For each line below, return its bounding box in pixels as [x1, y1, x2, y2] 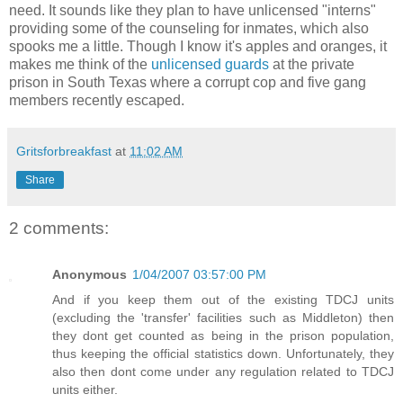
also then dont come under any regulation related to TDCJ [52, 364, 394, 380]
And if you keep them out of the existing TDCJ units [52, 292, 394, 308]
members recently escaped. [9, 92, 184, 108]
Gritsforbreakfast [16, 143, 112, 158]
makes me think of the [9, 56, 151, 72]
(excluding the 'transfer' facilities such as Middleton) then [52, 310, 394, 326]
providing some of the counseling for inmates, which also [9, 20, 369, 36]
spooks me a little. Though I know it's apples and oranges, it [9, 38, 387, 54]
